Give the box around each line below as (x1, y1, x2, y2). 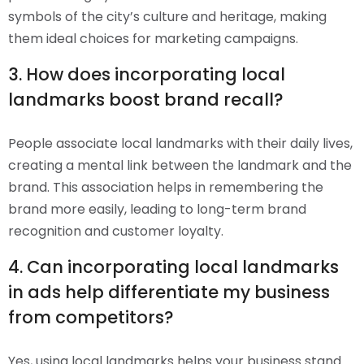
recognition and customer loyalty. (8, 222, 223, 241)
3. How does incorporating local (8, 63, 285, 87)
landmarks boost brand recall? (8, 88, 284, 112)
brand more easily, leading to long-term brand (8, 200, 306, 219)
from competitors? (8, 305, 174, 330)
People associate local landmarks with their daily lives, (8, 134, 353, 154)
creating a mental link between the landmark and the (8, 156, 352, 175)
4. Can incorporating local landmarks (8, 255, 339, 279)
